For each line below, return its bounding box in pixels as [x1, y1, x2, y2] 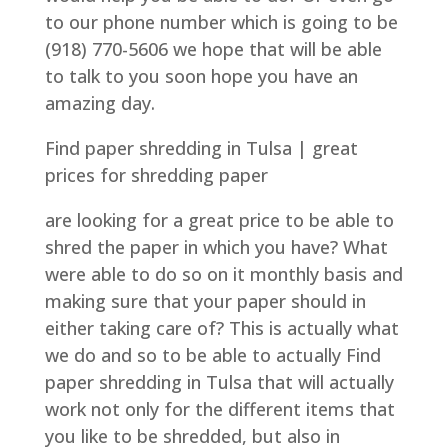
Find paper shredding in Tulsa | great [44, 136, 358, 160]
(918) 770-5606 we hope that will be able [44, 37, 382, 61]
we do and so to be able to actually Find [44, 343, 381, 367]
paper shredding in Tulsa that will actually [44, 370, 394, 394]
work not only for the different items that [44, 397, 395, 421]
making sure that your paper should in [44, 289, 366, 313]
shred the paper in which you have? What [44, 235, 388, 259]
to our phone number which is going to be [44, 10, 398, 34]
